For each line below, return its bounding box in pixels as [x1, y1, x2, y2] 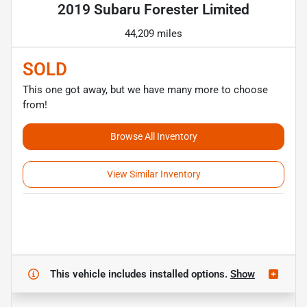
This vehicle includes [50, 267, 149, 280]
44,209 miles [125, 27, 182, 40]
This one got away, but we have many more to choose [23, 83, 268, 96]
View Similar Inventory [106, 168, 201, 180]
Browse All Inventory [110, 130, 197, 142]
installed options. [149, 267, 230, 280]
